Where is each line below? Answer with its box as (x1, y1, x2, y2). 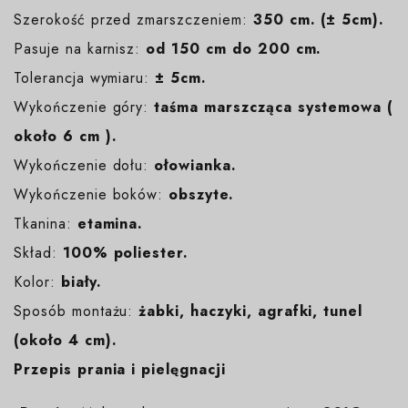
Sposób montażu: (14, 301, 139, 322)
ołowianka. (154, 155, 237, 177)
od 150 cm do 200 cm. (140, 38, 322, 60)
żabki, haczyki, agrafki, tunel (138, 301, 363, 322)
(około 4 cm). (14, 330, 117, 352)
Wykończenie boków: (14, 184, 169, 206)
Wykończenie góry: (14, 97, 155, 118)
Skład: (14, 242, 57, 264)
